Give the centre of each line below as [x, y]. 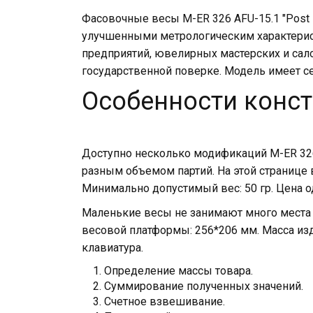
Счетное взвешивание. [165, 301]
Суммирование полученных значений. [204, 286]
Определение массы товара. [179, 271]
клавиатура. [112, 248]
